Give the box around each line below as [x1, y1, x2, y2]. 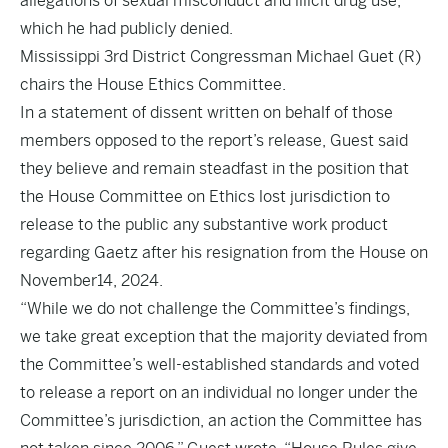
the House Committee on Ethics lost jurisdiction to [20, 187, 390, 206]
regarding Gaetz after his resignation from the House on [20, 243, 428, 262]
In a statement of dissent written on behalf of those [20, 103, 393, 122]
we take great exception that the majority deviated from [20, 327, 428, 346]
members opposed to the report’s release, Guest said [20, 131, 408, 150]
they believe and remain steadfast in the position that [20, 159, 409, 178]
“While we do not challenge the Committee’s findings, [20, 299, 410, 318]
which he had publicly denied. [20, 19, 233, 38]
